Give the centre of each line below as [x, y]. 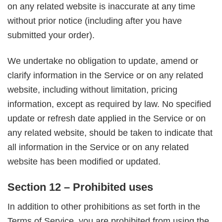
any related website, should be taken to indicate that [110, 133]
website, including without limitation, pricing [92, 90]
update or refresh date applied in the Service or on [107, 119]
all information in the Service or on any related [98, 147]
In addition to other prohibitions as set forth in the [104, 207]
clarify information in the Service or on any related [105, 76]
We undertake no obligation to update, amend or [103, 61]
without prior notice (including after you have [95, 21]
